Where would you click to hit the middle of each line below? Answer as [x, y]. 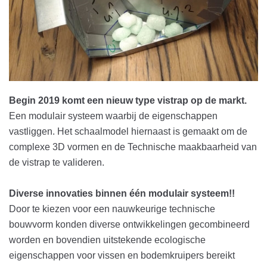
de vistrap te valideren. [57, 162]
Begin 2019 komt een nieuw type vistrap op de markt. [128, 100]
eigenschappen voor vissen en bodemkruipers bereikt [122, 255]
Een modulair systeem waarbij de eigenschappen [113, 116]
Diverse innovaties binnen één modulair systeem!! [122, 193]
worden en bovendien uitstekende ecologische [107, 240]
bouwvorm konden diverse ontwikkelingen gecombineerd [129, 224]
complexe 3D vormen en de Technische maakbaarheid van [133, 147]
